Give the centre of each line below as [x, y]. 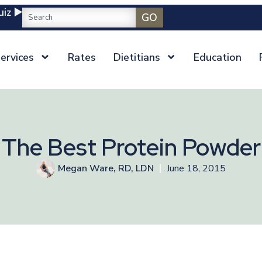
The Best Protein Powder [131, 147]
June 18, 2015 [196, 168]
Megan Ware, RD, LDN [106, 168]
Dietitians [137, 57]
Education [218, 57]
